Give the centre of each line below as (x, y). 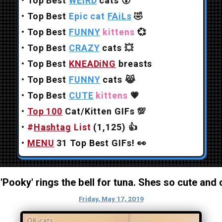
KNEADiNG (92, 64)
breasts (136, 64)
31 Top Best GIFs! (94, 143)
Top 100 (45, 111)
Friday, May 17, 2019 (111, 199)
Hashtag (53, 127)
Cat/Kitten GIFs (99, 111)
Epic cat (88, 16)
